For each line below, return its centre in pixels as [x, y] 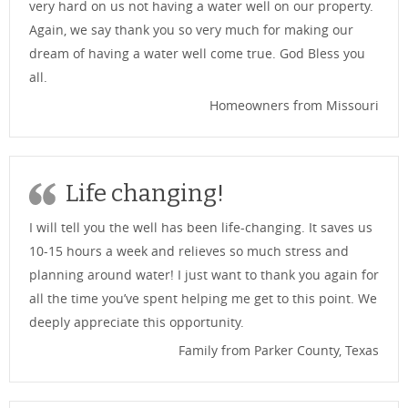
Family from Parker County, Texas [279, 351]
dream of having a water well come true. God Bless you [197, 54]
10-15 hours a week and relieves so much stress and [189, 251]
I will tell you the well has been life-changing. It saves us [201, 228]
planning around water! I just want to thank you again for [204, 275]
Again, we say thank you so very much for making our [191, 30]
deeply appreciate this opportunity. [137, 322]
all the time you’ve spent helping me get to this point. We [203, 299]
